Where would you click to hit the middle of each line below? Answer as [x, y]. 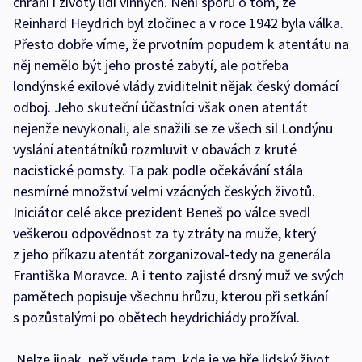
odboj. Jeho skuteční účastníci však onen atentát [160, 107]
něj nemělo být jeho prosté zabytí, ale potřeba [151, 65]
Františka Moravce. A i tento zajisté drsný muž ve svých [179, 276]
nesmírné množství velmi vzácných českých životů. [164, 192]
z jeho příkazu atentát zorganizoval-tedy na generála [172, 255]
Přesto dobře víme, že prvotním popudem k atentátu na [181, 44]
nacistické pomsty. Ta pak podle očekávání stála [158, 170]
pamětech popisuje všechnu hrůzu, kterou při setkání [170, 297]
